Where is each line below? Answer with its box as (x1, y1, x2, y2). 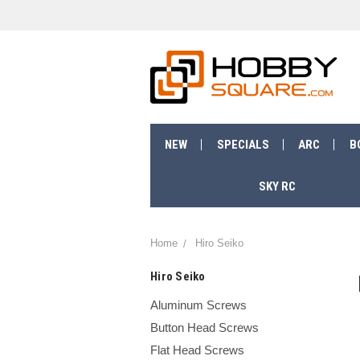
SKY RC (258, 179, 296, 194)
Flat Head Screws (150, 342, 244, 357)
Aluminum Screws (150, 297, 247, 312)
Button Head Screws (150, 320, 259, 334)
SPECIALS (216, 137, 269, 152)
